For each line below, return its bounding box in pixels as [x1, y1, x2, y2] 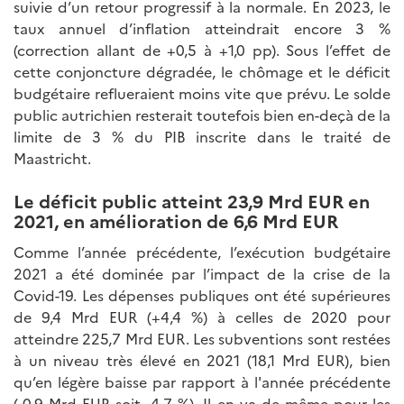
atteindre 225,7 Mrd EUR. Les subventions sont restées [14, 328, 390, 348]
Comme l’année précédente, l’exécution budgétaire [14, 242, 390, 262]
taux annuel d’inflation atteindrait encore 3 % [14, 18, 390, 38]
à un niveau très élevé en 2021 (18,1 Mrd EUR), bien [14, 350, 390, 370]
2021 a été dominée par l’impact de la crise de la [14, 263, 390, 283]
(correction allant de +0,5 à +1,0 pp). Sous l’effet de [14, 40, 390, 60]
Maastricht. [14, 148, 91, 168]
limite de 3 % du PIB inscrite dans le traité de [14, 126, 390, 146]
